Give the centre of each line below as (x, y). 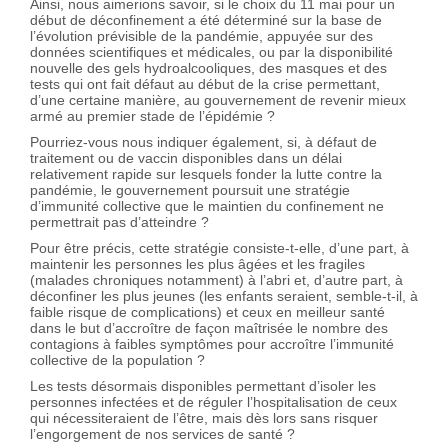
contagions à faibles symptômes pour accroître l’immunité (212, 343)
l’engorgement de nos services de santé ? (162, 433)
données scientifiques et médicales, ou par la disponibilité (211, 51)
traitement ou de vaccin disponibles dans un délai (186, 157)
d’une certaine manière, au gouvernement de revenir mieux (218, 99)
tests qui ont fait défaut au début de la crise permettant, (205, 83)
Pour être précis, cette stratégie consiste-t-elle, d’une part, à (219, 247)
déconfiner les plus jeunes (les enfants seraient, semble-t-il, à (224, 295)
